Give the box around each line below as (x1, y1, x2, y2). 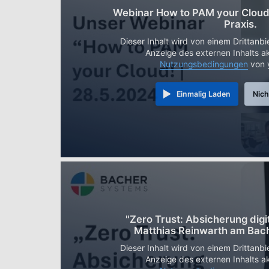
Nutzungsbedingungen (160, 59, 249, 69)
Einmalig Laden (176, 89, 231, 98)
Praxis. (224, 17, 258, 30)
